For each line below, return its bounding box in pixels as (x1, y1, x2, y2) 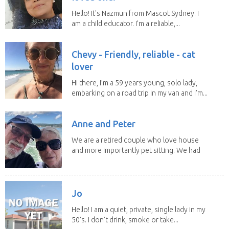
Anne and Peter (72, 118, 135, 129)
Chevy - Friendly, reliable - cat (72, 49, 195, 59)
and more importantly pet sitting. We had (72, 146, 200, 154)
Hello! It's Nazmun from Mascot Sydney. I (72, 9, 199, 17)
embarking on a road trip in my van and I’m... (72, 88, 208, 97)
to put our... (72, 156, 108, 165)
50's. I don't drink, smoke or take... (72, 215, 178, 224)
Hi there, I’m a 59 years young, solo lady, (72, 78, 197, 87)
